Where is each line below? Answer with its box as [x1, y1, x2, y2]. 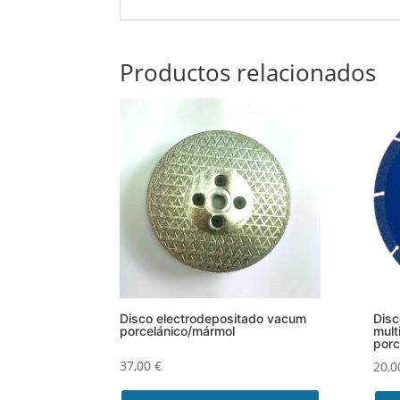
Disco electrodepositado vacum [120, 311, 307, 327]
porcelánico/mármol [120, 323, 236, 339]
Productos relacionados [120, 55, 377, 88]
